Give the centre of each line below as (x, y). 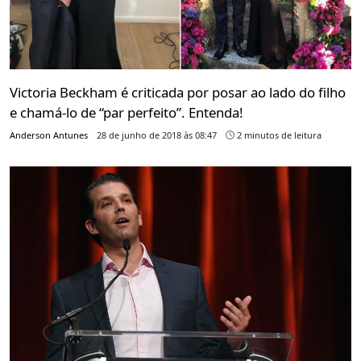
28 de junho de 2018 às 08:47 (157, 135)
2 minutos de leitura (278, 135)
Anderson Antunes (49, 135)
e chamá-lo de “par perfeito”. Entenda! (127, 113)
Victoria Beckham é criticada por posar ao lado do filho (178, 93)
